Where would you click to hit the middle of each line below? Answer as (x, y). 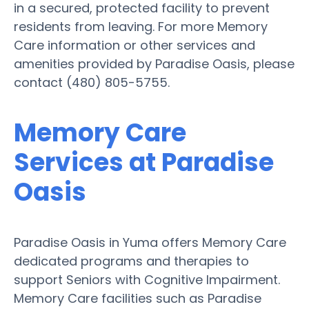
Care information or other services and (134, 45)
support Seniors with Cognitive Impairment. (147, 279)
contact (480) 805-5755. (92, 82)
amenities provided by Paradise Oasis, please (154, 63)
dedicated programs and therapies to (131, 261)
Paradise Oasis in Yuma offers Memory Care (150, 242)
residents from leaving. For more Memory (141, 26)
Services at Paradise (144, 162)
